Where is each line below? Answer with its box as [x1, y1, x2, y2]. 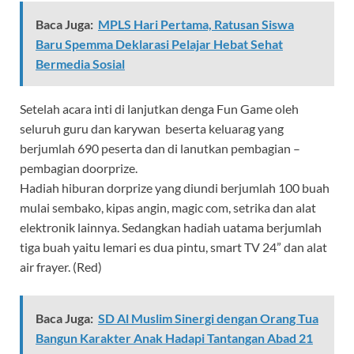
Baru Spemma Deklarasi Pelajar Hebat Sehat [36, 36, 283, 51]
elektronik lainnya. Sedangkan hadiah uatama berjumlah [20, 219, 322, 235]
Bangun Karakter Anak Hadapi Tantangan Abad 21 [36, 330, 313, 345]
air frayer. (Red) [20, 258, 102, 274]
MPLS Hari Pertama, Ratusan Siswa [98, 16, 294, 32]
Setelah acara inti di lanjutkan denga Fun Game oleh [20, 100, 299, 116]
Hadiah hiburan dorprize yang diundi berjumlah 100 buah [20, 179, 330, 195]
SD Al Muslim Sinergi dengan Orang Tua [98, 310, 318, 326]
